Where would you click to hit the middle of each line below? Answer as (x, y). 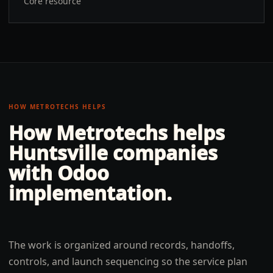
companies (163, 153)
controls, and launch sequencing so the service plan (128, 261)
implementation (87, 193)
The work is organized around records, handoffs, (122, 245)
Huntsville (58, 153)
